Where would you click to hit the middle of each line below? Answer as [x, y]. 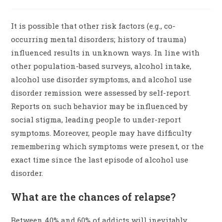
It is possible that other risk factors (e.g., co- [93, 26]
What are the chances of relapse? [94, 197]
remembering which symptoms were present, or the [108, 146]
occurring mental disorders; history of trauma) [99, 39]
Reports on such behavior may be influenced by [100, 106]
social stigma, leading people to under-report [96, 120]
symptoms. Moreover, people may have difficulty [102, 133]
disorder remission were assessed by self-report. [101, 93]
